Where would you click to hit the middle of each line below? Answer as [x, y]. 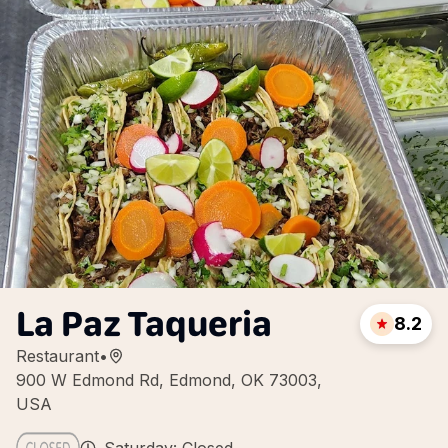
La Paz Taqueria [144, 323]
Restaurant [57, 356]
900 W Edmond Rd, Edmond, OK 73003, [169, 380]
